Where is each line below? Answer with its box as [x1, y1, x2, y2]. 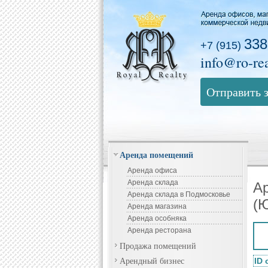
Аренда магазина [127, 202, 187, 211]
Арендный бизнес [120, 255, 184, 266]
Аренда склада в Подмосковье [127, 190, 230, 199]
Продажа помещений [120, 240, 196, 251]
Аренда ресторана [127, 226, 191, 234]
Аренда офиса [127, 166, 177, 175]
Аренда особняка [127, 214, 187, 223]
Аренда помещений [120, 148, 193, 161]
